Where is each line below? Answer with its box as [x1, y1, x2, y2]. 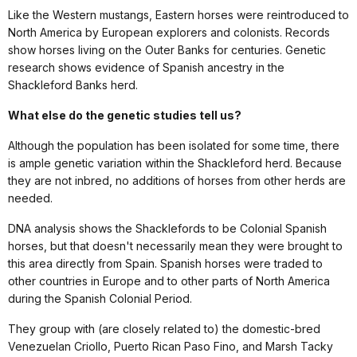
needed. [8, 191, 53, 206]
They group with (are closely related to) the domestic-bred [8, 322, 320, 336]
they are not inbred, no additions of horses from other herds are [8, 174, 346, 188]
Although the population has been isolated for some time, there [8, 139, 339, 153]
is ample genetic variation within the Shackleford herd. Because [8, 156, 342, 171]
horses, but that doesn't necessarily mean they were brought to [8, 239, 343, 253]
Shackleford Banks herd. [8, 78, 138, 92]
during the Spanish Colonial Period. [8, 292, 192, 306]
